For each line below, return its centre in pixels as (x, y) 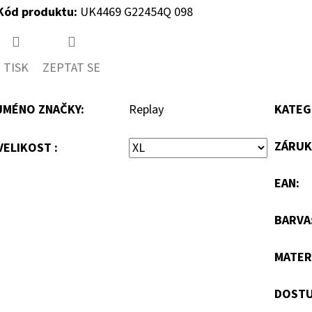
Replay (146, 109)
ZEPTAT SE (71, 68)
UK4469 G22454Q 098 (135, 13)
